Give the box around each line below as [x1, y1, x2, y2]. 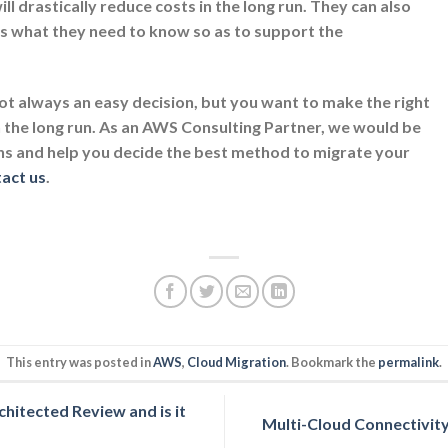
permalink [378, 354, 439, 371]
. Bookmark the [286, 354, 378, 371]
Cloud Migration [187, 354, 286, 371]
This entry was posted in [6, 354, 153, 371]
